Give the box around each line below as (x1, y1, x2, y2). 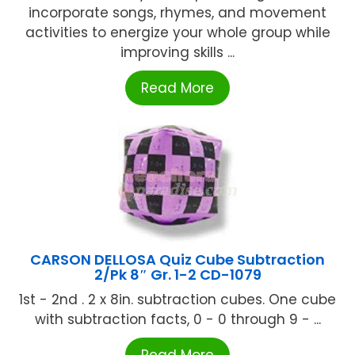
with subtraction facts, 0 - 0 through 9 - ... (34, 309, 321, 329)
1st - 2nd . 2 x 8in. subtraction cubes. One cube (19, 289, 336, 309)
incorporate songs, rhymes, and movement (29, 2, 326, 22)
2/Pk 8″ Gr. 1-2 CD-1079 (94, 264, 261, 284)
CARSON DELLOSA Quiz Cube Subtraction (30, 249, 325, 269)
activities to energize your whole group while (25, 22, 330, 42)
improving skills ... (120, 42, 235, 62)
